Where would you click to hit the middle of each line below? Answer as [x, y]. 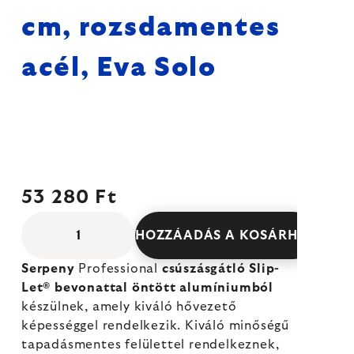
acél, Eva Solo [119, 68]
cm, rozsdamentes [151, 28]
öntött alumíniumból [203, 288]
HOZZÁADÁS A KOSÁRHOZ [226, 235]
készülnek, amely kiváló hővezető [129, 307]
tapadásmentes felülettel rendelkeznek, [151, 345]
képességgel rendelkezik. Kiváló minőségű [155, 326]
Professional [118, 269]
